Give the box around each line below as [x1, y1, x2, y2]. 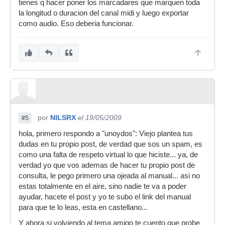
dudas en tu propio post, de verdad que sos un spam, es [19, 140, 202, 148]
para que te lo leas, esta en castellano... [19, 203, 148, 211]
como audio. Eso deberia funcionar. [19, 20, 134, 28]
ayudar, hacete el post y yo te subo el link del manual [19, 193, 191, 201]
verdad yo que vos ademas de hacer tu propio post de [19, 161, 195, 169]
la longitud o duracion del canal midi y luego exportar [19, 9, 189, 17]
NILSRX [50, 114, 76, 122]
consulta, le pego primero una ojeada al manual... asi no [19, 172, 200, 180]
